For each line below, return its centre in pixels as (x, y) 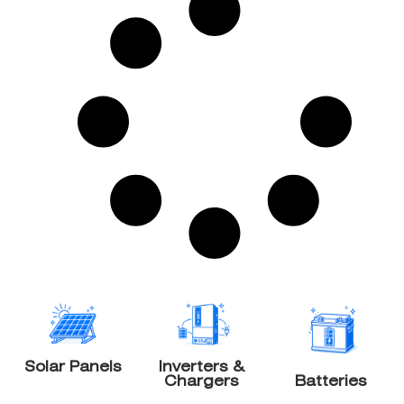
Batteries (331, 381)
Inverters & (202, 366)
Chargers (202, 381)
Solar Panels (73, 366)
